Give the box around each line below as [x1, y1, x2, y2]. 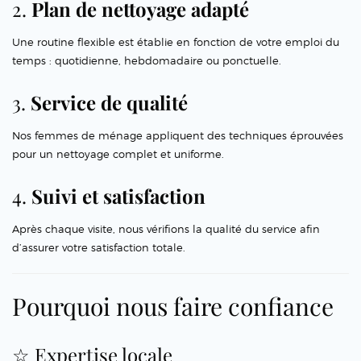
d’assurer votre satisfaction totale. [12, 241, 185, 255]
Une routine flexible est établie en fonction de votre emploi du [12, 35, 339, 49]
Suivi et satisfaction [31, 183, 205, 210]
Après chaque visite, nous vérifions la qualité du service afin [12, 222, 320, 236]
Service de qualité [31, 89, 188, 116]
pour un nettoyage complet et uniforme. [12, 147, 224, 161]
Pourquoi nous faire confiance [12, 290, 334, 323]
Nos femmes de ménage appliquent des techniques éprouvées [12, 129, 343, 143]
